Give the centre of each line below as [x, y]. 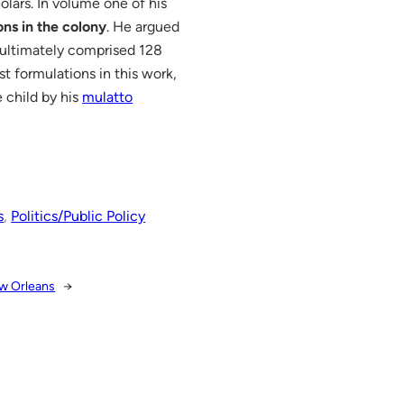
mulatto [108, 96]
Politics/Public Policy [78, 216]
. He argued [143, 26]
